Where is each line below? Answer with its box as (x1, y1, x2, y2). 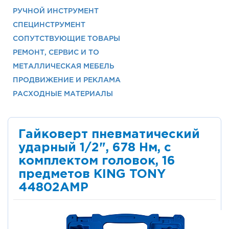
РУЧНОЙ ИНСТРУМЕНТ (13, 8, 99, 14)
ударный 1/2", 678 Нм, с (18, 142, 171, 153)
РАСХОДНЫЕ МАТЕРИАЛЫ (13, 91, 113, 97)
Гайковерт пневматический (18, 129, 200, 140)
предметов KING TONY (18, 169, 166, 180)
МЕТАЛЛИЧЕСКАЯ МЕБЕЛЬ (13, 63, 114, 70)
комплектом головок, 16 (18, 155, 175, 167)
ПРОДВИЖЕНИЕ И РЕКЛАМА (13, 77, 121, 83)
